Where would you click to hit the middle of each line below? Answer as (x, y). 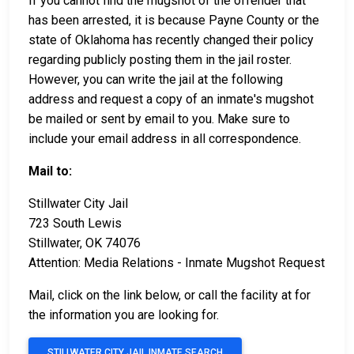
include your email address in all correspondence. (165, 139)
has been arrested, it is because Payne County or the (174, 21)
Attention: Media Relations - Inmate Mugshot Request (177, 263)
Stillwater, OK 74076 (85, 243)
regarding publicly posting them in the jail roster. (160, 60)
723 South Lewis (75, 224)
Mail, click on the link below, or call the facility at (162, 296)
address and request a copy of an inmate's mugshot (171, 100)
